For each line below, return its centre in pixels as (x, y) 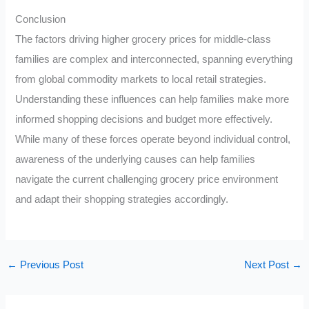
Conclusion (41, 20)
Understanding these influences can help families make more (152, 100)
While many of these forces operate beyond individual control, (153, 140)
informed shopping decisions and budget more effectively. (144, 120)
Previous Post (50, 265)
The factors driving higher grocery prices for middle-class (143, 40)
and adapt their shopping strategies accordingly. (122, 200)
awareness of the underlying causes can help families (136, 160)
